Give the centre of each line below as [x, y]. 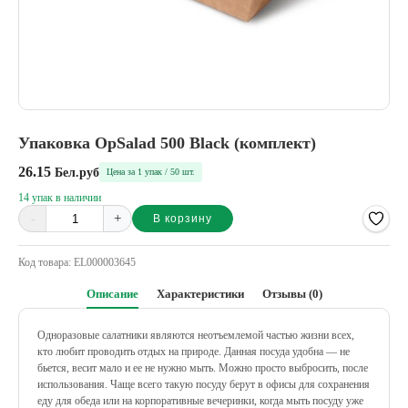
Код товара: [46, 262]
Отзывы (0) [292, 294]
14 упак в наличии [60, 198]
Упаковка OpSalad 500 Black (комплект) [167, 143]
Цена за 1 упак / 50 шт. [151, 172]
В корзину [183, 219]
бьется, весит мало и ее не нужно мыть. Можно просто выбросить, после [203, 368]
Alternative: [49, 225]
